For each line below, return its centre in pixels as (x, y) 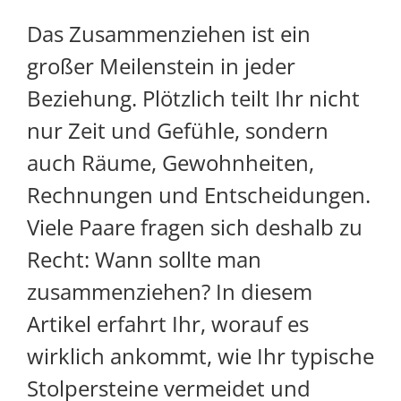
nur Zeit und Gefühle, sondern (178, 131)
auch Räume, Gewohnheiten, (171, 163)
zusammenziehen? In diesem (170, 292)
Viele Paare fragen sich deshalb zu (195, 227)
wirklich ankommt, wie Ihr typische (200, 356)
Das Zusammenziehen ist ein (169, 34)
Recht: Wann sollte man (144, 260)
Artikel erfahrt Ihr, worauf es (168, 324)
